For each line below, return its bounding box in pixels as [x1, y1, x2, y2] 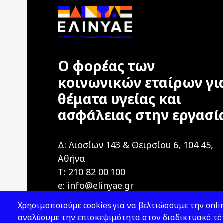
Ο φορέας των [57, 56, 155, 76]
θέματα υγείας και [57, 89, 182, 109]
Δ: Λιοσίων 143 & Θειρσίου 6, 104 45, [57, 139, 213, 151]
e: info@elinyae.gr [57, 179, 134, 192]
